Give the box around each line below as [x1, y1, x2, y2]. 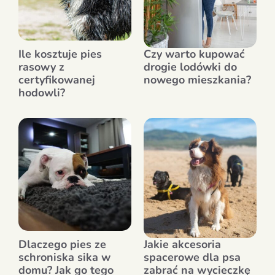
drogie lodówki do [144, 59, 237, 74]
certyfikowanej [18, 72, 95, 87]
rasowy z [18, 59, 64, 74]
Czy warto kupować [144, 46, 245, 61]
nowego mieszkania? [144, 72, 251, 87]
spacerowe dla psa [144, 249, 241, 265]
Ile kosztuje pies [18, 46, 102, 61]
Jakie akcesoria [144, 236, 221, 252]
